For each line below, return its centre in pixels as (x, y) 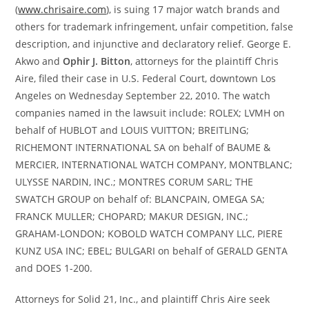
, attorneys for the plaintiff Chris (205, 61)
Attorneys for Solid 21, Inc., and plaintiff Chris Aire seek (143, 299)
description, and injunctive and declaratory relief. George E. (153, 44)
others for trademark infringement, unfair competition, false (154, 27)
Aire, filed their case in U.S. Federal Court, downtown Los (146, 78)
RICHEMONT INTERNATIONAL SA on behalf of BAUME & (143, 147)
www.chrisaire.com (62, 9)
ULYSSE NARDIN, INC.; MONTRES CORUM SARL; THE (134, 182)
